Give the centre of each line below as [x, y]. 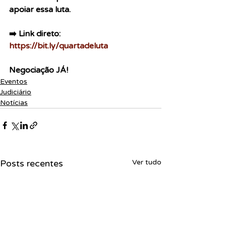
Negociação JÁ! [39, 70]
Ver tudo [147, 162]
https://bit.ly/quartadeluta [59, 46]
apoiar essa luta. [41, 10]
